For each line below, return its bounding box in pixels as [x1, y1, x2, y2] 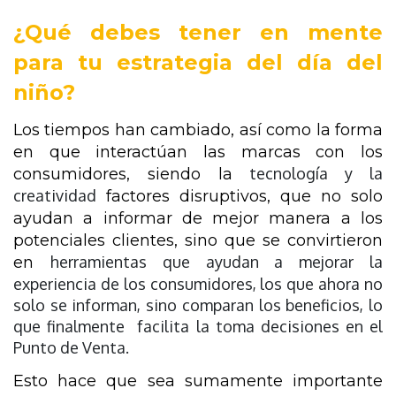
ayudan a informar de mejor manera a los [13, 208, 383, 228]
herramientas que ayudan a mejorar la [49, 251, 384, 271]
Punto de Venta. [13, 337, 129, 357]
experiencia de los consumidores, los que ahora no [13, 273, 383, 293]
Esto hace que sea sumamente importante [13, 370, 383, 391]
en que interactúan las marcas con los [13, 141, 383, 162]
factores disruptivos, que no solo [96, 186, 383, 206]
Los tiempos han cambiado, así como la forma [13, 119, 383, 140]
